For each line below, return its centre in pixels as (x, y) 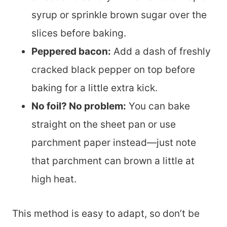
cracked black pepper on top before (113, 69)
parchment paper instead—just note (114, 142)
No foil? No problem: (79, 106)
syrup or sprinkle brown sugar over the (119, 15)
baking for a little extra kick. (94, 88)
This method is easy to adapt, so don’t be (106, 213)
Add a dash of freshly (161, 51)
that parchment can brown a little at (113, 161)
